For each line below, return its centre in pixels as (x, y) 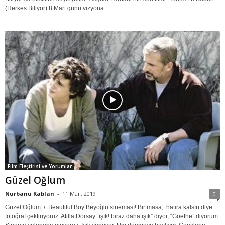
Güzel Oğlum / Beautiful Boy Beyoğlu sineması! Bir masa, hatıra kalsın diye (109, 207)
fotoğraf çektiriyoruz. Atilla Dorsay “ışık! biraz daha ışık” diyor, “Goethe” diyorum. (112, 216)
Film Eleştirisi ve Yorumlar (40, 166)
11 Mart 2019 (79, 193)
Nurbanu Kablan (30, 193)
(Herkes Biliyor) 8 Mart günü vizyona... (57, 8)
